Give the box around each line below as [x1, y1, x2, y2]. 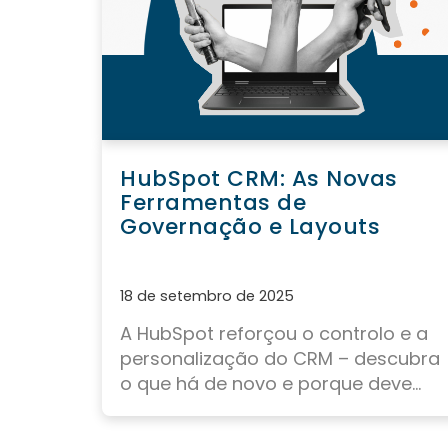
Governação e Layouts [120, 211, 380, 243]
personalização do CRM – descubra [120, 346, 440, 372]
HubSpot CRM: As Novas [120, 163, 398, 195]
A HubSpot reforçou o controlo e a [120, 321, 428, 347]
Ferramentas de [120, 187, 306, 219]
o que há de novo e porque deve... [120, 371, 421, 397]
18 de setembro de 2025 [120, 286, 294, 307]
